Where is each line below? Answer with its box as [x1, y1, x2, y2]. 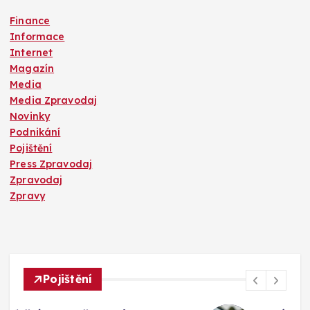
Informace [10, 30, 65, 44]
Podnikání [10, 126, 61, 139]
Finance [10, 15, 51, 28]
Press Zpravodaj [10, 158, 93, 171]
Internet [10, 46, 53, 60]
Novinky [10, 110, 51, 123]
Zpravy [10, 190, 45, 203]
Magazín [10, 62, 55, 75]
